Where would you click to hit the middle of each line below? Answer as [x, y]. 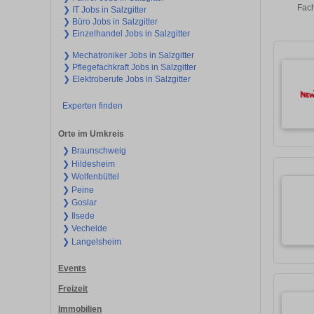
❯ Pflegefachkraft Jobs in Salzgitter [130, 67]
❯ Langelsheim [91, 241]
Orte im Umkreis [91, 134]
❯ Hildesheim [88, 164]
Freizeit [73, 288]
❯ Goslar [79, 203]
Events [72, 269]
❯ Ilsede [78, 216]
